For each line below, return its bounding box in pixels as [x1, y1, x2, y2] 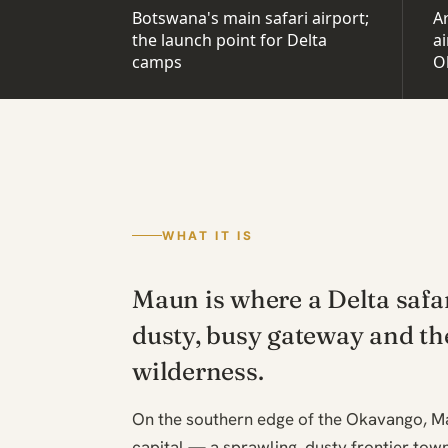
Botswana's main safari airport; [132, 7, 369, 29]
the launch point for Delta [132, 29, 327, 51]
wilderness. [132, 355, 264, 386]
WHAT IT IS [162, 227, 254, 243]
